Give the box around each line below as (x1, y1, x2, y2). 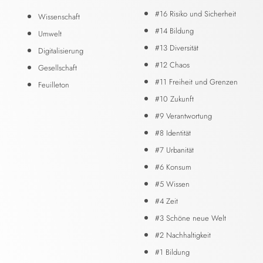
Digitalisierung (38, 45, 83, 56)
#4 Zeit (155, 195, 178, 207)
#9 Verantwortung (155, 110, 212, 122)
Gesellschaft (38, 62, 77, 73)
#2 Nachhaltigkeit (155, 229, 211, 241)
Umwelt (38, 28, 62, 39)
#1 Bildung (155, 246, 190, 258)
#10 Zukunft (155, 93, 194, 104)
